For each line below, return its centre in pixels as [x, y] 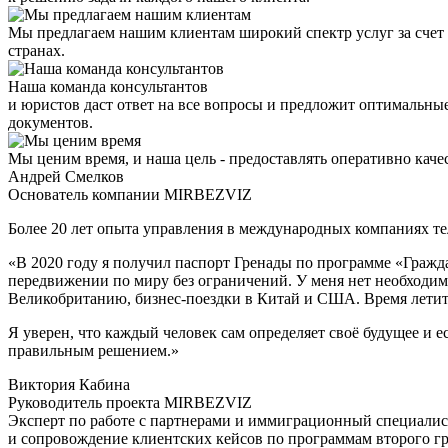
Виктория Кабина [69, 384]
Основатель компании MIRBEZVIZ [130, 194]
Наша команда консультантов [108, 86]
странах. [36, 50]
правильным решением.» [93, 350]
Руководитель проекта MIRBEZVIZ [130, 402]
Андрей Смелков [66, 176]
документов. [50, 122]
